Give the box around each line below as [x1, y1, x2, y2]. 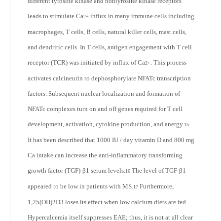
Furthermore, [138, 183, 174, 190]
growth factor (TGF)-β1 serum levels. [28, 167, 125, 174]
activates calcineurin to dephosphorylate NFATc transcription [28, 74, 191, 82]
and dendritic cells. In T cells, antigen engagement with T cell [28, 43, 192, 51]
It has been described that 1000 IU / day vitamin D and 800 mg [28, 136, 194, 144]
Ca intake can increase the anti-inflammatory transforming [28, 151, 183, 159]
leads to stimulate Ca [28, 12, 83, 20]
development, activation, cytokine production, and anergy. [28, 120, 184, 128]
